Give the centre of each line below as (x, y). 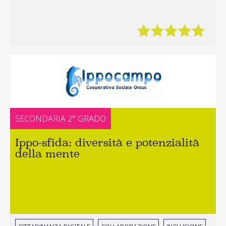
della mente (47, 154)
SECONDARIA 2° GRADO (61, 119)
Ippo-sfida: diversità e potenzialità (107, 143)
